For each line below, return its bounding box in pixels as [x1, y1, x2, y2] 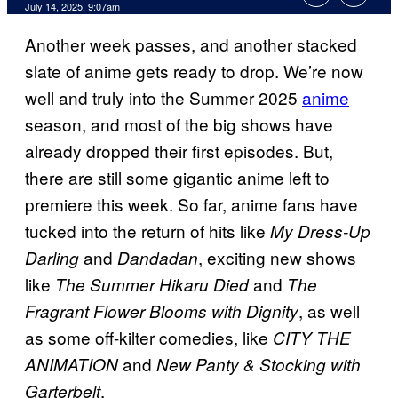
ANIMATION [25, 353, 118, 377]
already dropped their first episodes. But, [25, 139, 333, 163]
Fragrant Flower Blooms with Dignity [25, 299, 298, 323]
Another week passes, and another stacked [25, 32, 357, 57]
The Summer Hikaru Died [55, 273, 249, 297]
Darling [25, 246, 79, 270]
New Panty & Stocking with [156, 353, 361, 377]
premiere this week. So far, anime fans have [25, 192, 358, 217]
